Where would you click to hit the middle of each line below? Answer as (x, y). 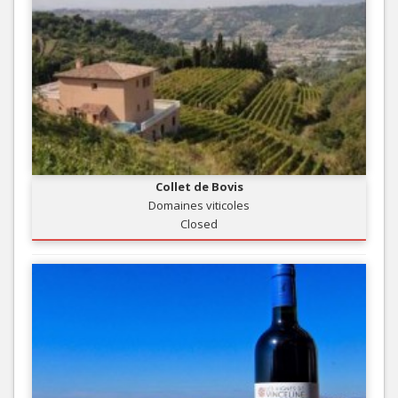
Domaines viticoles (199, 205)
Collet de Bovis (199, 186)
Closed (199, 223)
